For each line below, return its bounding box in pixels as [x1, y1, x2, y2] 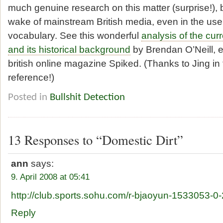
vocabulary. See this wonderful [8, 30, 141, 41]
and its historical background [8, 44, 130, 55]
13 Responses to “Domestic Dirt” [8, 131, 183, 149]
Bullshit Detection [50, 92, 125, 103]
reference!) [8, 72, 54, 83]
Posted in [8, 92, 50, 103]
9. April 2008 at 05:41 [11, 172, 90, 182]
